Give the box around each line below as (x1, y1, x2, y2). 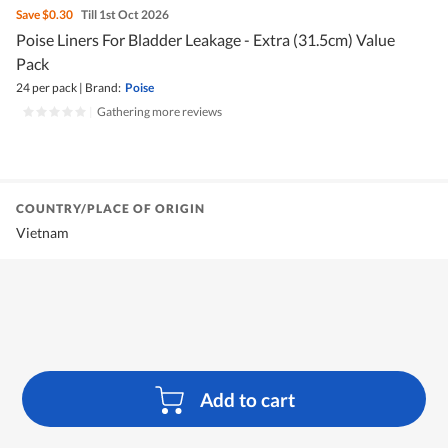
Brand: (85, 80, 121, 96)
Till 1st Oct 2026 (81, 7, 169, 23)
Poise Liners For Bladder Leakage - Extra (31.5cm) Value (16, 30, 395, 50)
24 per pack (16, 80, 77, 96)
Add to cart (200, 387, 296, 411)
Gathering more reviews (97, 104, 222, 120)
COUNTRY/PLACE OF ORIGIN (16, 201, 205, 217)
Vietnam (16, 224, 69, 242)
